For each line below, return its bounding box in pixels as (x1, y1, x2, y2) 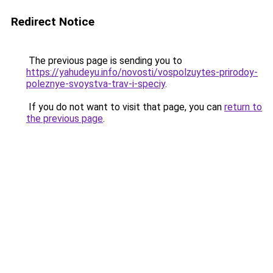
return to (224, 101, 262, 113)
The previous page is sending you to (26, 55, 182, 66)
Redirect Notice (11, 15, 94, 29)
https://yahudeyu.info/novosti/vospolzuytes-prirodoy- (26, 66, 258, 78)
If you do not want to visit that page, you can (26, 101, 224, 113)
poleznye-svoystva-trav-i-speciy (26, 78, 165, 90)
